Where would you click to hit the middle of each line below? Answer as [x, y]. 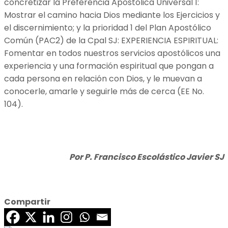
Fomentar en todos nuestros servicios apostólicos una [112, 53]
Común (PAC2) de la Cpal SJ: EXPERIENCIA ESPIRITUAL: [111, 40]
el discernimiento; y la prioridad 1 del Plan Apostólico [108, 27]
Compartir [27, 202]
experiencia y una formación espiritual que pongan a [109, 66]
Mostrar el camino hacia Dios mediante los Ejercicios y [112, 15]
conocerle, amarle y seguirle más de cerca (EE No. [104, 91]
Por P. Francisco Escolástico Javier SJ [147, 157]
